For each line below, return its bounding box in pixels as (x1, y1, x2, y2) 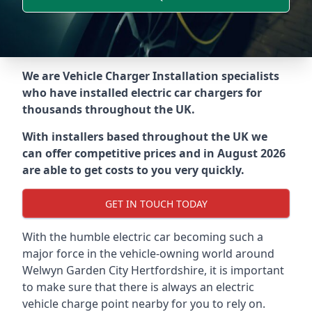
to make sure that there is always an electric (22, 279, 254, 295)
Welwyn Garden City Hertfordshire (22, 263, 204, 278)
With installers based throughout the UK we (22, 129, 267, 144)
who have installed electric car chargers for (22, 85, 262, 100)
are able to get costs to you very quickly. (22, 162, 244, 178)
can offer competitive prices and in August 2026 (22, 146, 286, 161)
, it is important (204, 263, 284, 278)
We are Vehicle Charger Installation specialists (22, 68, 279, 84)
